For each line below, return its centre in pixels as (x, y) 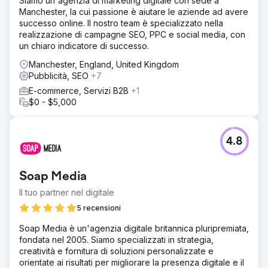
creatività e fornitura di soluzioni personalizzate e (116, 251)
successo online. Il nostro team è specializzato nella (121, 23)
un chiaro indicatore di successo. (84, 46)
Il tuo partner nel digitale (67, 192)
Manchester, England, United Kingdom (104, 64)
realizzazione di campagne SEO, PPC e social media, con (132, 34)
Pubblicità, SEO (60, 76)
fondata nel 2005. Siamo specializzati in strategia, (116, 240)
